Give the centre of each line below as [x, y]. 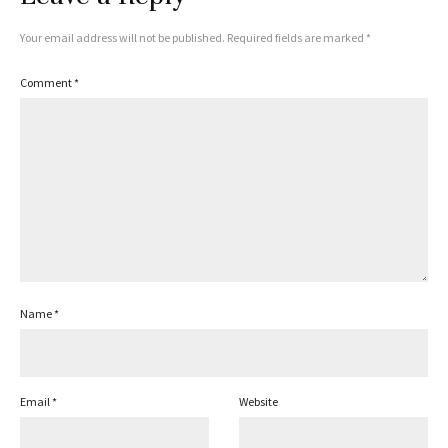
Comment [47, 83]
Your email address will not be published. [122, 38]
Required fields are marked [296, 38]
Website [258, 402]
